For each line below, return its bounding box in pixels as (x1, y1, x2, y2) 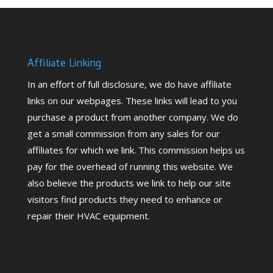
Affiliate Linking (27, 55, 101, 74)
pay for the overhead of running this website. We (27, 160, 233, 173)
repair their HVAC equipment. (27, 210, 150, 222)
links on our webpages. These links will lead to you (27, 94, 237, 107)
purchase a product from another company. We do (27, 111, 238, 124)
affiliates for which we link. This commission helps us (27, 144, 245, 157)
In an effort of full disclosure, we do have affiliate (27, 78, 232, 91)
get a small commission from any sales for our (27, 127, 220, 140)
